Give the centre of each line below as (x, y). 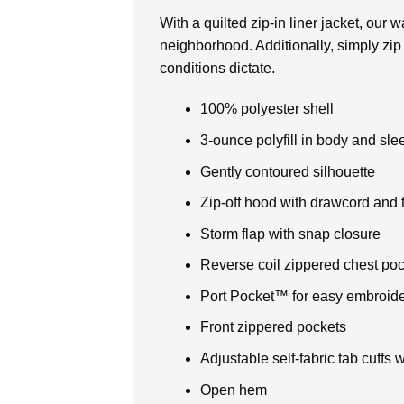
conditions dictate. (217, 68)
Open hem (233, 390)
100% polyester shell (266, 109)
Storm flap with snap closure (290, 234)
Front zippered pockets (273, 327)
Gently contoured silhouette (287, 171)
